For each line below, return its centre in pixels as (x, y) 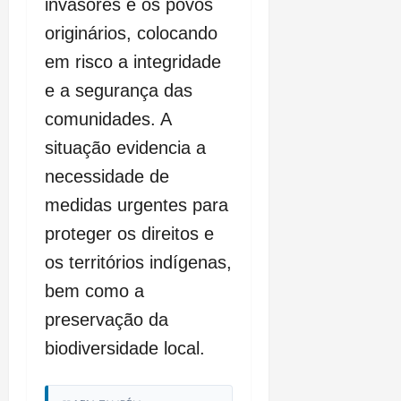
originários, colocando (131, 34)
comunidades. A (108, 119)
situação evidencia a (125, 148)
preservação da (107, 320)
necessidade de (107, 177)
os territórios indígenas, (138, 263)
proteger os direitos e (129, 234)
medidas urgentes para (137, 205)
